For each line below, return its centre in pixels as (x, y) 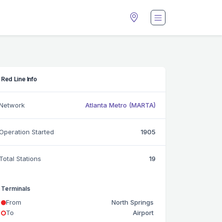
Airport (143, 213)
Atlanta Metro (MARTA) (120, 105)
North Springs (133, 202)
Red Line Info (19, 79)
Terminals (16, 189)
